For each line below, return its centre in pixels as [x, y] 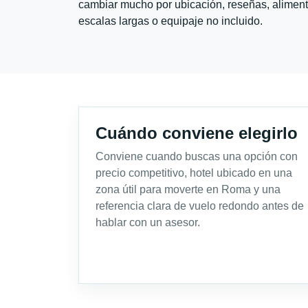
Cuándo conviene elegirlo [197, 133]
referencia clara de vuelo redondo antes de [200, 206]
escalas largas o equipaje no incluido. [170, 21]
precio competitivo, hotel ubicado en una [194, 173]
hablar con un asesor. [148, 222]
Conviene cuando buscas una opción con [197, 156]
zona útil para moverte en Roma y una [188, 189]
